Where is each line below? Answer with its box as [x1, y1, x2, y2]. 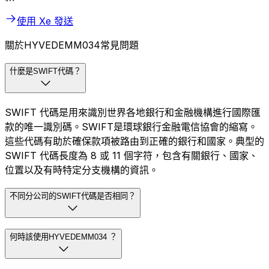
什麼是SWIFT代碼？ [10, 67, 81, 76]
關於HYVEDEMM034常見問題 [5, 39, 139, 52]
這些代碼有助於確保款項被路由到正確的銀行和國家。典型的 [5, 134, 264, 147]
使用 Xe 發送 [17, 15, 73, 28]
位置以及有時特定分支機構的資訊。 [5, 163, 159, 176]
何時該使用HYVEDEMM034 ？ [10, 232, 117, 242]
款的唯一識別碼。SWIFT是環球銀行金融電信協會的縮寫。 [5, 120, 258, 133]
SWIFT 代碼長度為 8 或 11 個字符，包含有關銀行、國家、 [5, 149, 258, 162]
